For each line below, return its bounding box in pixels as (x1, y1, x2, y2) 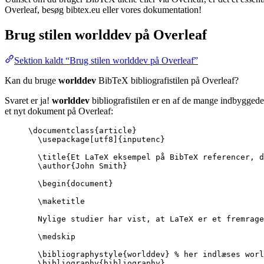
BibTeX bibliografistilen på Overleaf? (96, 75, 239, 86)
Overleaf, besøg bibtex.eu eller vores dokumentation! (5, 4, 202, 15)
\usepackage (38, 135, 90, 144)
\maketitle (38, 197, 85, 206)
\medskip (38, 232, 75, 242)
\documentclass (28, 126, 94, 136)
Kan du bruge (5, 75, 58, 86)
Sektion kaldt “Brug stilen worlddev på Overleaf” (14, 55, 198, 66)
